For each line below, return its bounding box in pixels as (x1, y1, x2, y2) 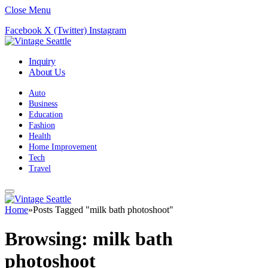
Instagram (89, 25, 126, 35)
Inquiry (29, 56, 56, 66)
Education (29, 110, 63, 119)
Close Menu (5, 5, 51, 15)
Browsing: (5, 228, 93, 250)
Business (29, 99, 57, 108)
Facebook (5, 25, 42, 35)
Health (29, 132, 51, 141)
